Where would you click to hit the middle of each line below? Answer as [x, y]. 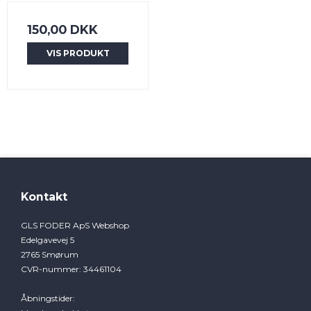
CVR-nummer [50, 269]
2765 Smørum [50, 255]
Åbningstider [47, 299]
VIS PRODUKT [78, 53]
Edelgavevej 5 [48, 240]
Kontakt [44, 197]
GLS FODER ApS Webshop [75, 226]
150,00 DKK [62, 30]
